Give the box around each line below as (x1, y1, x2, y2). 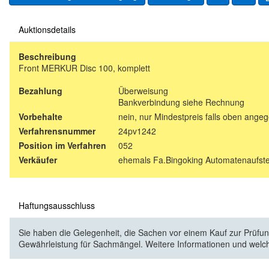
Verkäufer (19, 154, 57, 166)
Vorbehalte (19, 110, 62, 123)
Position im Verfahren (19, 139, 106, 152)
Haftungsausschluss (19, 199, 95, 212)
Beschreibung (19, 50, 76, 63)
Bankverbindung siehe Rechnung (118, 96, 244, 109)
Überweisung (118, 85, 168, 97)
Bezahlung (19, 85, 62, 97)
